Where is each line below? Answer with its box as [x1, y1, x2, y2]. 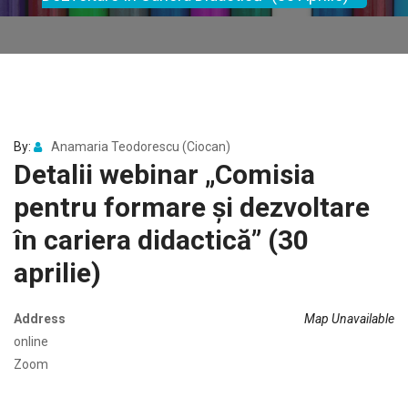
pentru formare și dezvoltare [14, 191, 370, 224]
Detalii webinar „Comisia [14, 158, 315, 191]
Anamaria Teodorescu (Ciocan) [51, 139, 230, 155]
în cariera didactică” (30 [14, 224, 309, 257]
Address [14, 311, 66, 327]
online [14, 334, 48, 350]
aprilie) [14, 257, 101, 290]
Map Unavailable [304, 311, 394, 327]
